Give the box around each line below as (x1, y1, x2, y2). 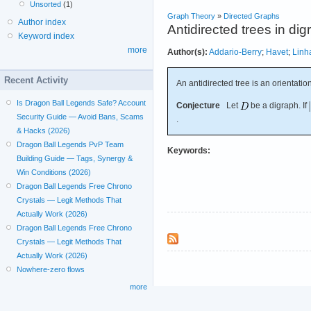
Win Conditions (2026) (17, 168, 92, 176)
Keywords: (167, 145, 210, 155)
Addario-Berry (209, 47, 262, 57)
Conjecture (176, 100, 220, 110)
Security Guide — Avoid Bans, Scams (17, 112, 144, 121)
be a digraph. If (249, 100, 309, 110)
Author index (18, 17, 66, 27)
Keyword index (18, 31, 74, 41)
